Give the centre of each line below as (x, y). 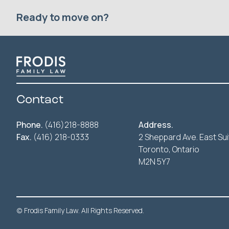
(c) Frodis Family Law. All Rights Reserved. (80, 210)
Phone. (30, 125)
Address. (156, 125)
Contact (40, 100)
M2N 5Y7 (154, 162)
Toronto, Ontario (169, 149)
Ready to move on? (63, 17)
